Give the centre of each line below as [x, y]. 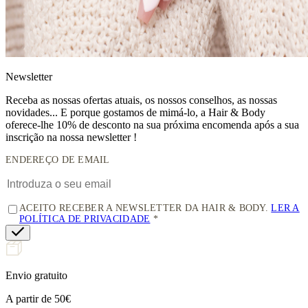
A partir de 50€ [38, 299]
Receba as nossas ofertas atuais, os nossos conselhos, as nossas [141, 100]
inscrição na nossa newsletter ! [71, 137]
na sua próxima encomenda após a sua [215, 125]
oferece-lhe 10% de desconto [68, 125]
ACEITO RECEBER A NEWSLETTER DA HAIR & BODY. [145, 208]
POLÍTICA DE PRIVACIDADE [85, 219]
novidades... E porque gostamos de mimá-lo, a [107, 113]
